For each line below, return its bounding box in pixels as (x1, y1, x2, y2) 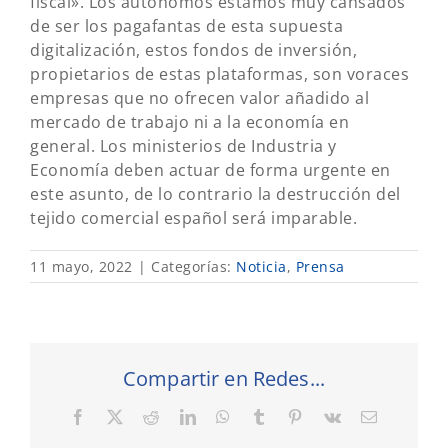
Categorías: (151, 257, 236, 276)
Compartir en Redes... (122, 365, 326, 393)
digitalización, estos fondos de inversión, (30, 39, 357, 61)
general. (30, 135, 100, 157)
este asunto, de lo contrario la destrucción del (30, 183, 401, 205)
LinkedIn (195, 408, 258, 425)
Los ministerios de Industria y (99, 135, 337, 157)
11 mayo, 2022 (30, 257, 133, 276)
